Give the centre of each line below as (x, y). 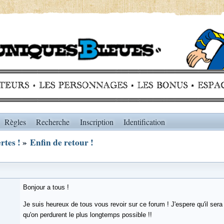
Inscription (96, 122)
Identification (144, 122)
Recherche (53, 122)
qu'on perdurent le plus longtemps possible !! (87, 214)
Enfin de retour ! (62, 142)
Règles (15, 122)
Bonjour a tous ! (46, 187)
